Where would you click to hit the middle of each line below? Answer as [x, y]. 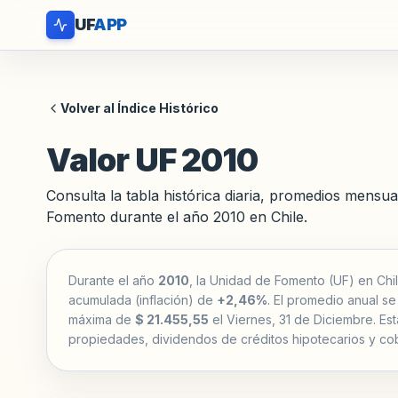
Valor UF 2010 [152, 160]
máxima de [102, 319]
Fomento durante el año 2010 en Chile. [177, 217]
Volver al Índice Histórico [139, 108]
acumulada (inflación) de [143, 300]
